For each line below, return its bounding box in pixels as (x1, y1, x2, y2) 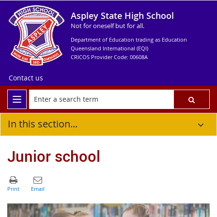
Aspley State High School (71, 10, 174, 21)
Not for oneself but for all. (71, 21, 144, 30)
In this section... (8, 117, 77, 130)
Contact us (9, 73, 43, 82)
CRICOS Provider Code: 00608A (71, 53, 148, 61)
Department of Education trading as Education (71, 36, 187, 43)
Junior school (7, 145, 100, 166)
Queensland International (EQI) (71, 45, 148, 52)
